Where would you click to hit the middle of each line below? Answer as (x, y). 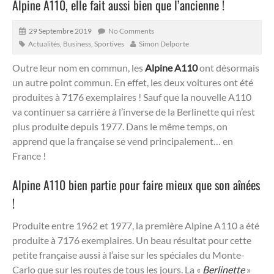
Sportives (109, 43)
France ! (29, 155)
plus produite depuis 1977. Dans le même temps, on (120, 126)
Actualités (44, 43)
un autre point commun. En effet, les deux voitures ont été (133, 82)
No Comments (131, 31)
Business (77, 43)
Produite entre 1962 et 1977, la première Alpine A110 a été (136, 225)
